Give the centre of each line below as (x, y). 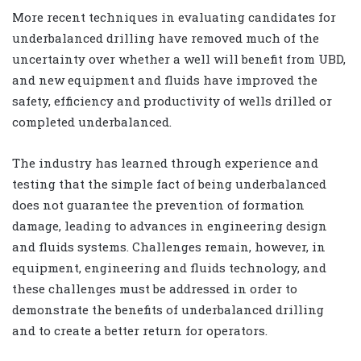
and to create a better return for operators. (140, 330)
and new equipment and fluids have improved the (165, 79)
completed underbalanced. (92, 121)
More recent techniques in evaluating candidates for (174, 17)
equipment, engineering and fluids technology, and (169, 267)
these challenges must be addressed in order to (155, 288)
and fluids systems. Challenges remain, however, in (169, 246)
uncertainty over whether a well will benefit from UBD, (179, 58)
